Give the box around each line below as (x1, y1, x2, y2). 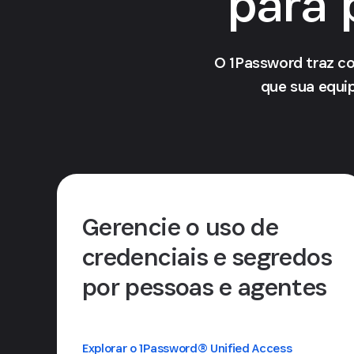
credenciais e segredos (82, 241, 332, 273)
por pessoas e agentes (82, 271, 327, 303)
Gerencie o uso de (82, 211, 279, 243)
